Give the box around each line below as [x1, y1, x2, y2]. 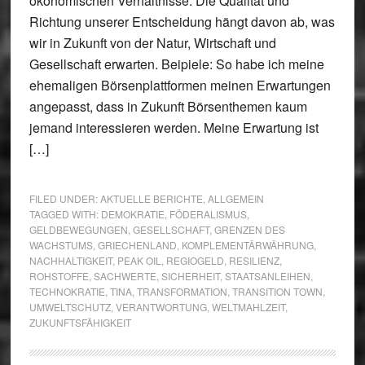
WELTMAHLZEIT [211, 300, 285, 314]
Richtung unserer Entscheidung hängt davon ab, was [29, 12, 335, 31]
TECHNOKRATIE [29, 284, 105, 298]
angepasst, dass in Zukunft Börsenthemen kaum [29, 97, 307, 116]
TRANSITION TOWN [231, 284, 323, 298]
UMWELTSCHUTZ [29, 300, 111, 314]
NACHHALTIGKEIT [29, 253, 112, 267]
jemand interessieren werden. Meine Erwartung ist [29, 118, 319, 137]
